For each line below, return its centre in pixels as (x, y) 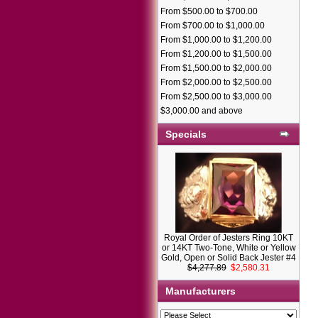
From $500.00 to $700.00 (209, 11)
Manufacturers (201, 291)
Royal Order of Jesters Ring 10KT (229, 238)
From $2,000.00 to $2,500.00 (216, 82)
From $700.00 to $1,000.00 (213, 26)
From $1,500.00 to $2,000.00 (216, 68)
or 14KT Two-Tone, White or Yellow (229, 248)
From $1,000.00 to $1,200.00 (216, 40)
